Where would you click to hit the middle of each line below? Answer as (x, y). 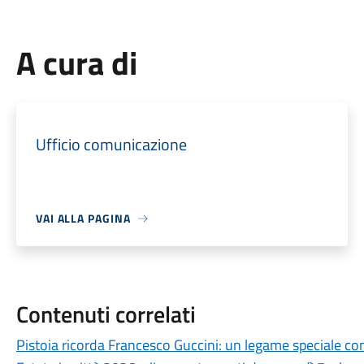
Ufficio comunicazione (111, 144)
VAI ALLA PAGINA (83, 218)
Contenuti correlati (106, 314)
